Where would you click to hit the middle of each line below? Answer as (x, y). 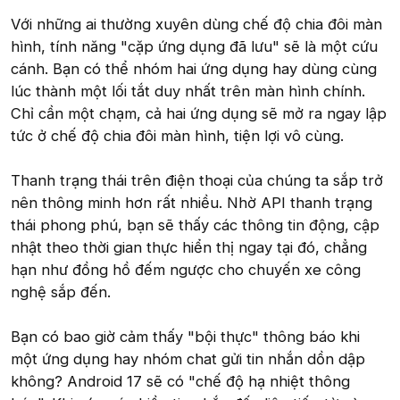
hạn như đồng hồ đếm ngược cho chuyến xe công (186, 270)
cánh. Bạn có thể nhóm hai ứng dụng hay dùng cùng (194, 69)
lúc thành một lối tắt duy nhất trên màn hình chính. (188, 91)
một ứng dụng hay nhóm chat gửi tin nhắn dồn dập (188, 359)
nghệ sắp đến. (61, 292)
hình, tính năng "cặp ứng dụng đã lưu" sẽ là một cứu (194, 46)
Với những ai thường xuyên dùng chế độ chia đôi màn (196, 24)
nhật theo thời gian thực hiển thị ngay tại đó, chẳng (189, 247)
